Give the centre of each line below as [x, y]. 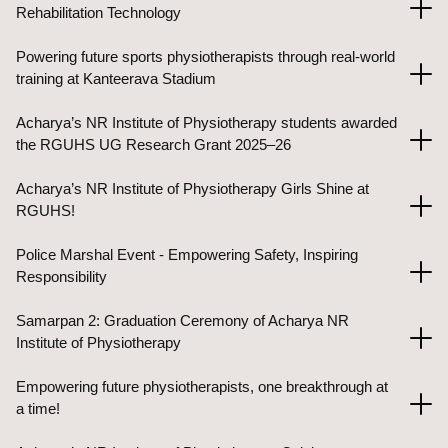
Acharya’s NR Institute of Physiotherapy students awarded [206, 122]
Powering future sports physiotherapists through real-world [205, 56]
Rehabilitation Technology [98, 12]
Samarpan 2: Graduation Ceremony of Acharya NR [182, 320]
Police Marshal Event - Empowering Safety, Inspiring [187, 254]
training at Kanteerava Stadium [116, 78]
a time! [38, 408]
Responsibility [61, 276]
